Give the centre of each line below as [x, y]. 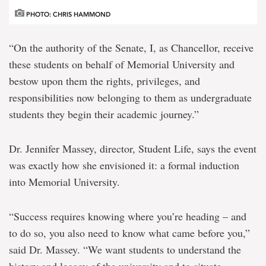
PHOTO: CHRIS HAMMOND [67, 15]
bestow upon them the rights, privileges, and [104, 81]
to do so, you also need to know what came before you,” [129, 233]
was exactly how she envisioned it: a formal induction [124, 165]
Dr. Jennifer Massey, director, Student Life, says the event [133, 149]
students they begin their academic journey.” [104, 114]
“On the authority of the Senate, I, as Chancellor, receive [131, 48]
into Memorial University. [64, 182]
